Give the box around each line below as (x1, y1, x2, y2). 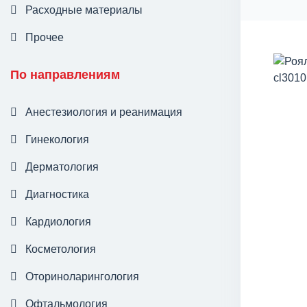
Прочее (25, 32, 64, 43)
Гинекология (25, 134, 89, 145)
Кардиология (25, 216, 91, 228)
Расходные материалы (25, 4, 143, 16)
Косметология (25, 243, 96, 255)
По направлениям (10, 68, 120, 82)
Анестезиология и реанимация (25, 106, 182, 118)
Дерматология (25, 161, 99, 173)
